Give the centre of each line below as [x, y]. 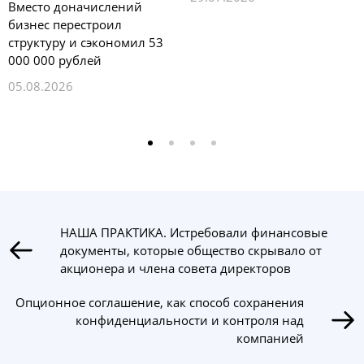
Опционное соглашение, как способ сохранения [160, 303]
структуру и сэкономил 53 [86, 43]
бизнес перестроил [65, 25]
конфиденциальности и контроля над [190, 321]
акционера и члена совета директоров [175, 269]
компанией [270, 338]
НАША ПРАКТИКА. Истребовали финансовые [194, 233]
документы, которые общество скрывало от [191, 251]
